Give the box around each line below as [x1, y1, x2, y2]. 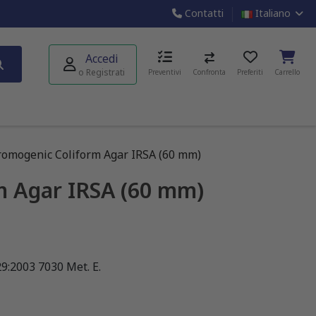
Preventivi [148, 67, 181, 78]
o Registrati [78, 66, 125, 78]
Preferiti [237, 67, 263, 78]
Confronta [193, 67, 226, 78]
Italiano [252, 6, 293, 20]
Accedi [85, 50, 119, 66]
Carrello [274, 67, 300, 78]
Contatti [181, 6, 224, 20]
